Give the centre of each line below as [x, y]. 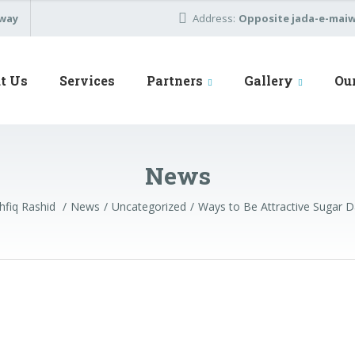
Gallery [269, 80]
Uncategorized [149, 206]
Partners [175, 80]
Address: [214, 18]
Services [87, 80]
